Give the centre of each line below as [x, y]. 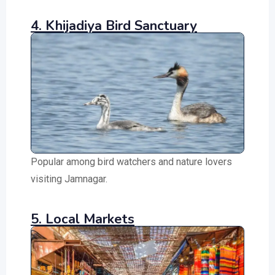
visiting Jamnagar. [69, 179]
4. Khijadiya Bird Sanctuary [114, 25]
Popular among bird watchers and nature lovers [131, 161]
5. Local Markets [83, 219]
